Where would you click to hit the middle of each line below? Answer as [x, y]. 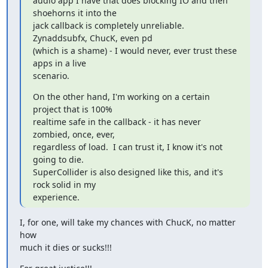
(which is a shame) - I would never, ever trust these [135, 51]
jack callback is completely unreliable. [108, 25]
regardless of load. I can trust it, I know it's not [127, 147]
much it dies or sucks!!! [66, 247]
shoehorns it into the [74, 13]
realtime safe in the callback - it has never [117, 122]
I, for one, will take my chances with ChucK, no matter [127, 222]
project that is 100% [72, 109]
